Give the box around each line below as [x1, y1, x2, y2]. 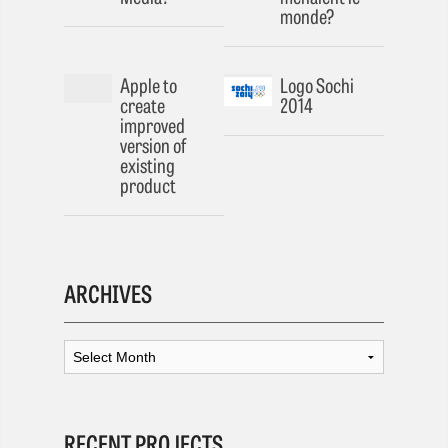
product [120, 170, 176, 200]
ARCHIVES [64, 274, 152, 310]
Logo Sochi [280, 70, 354, 100]
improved [120, 110, 185, 140]
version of [120, 130, 186, 160]
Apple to [120, 70, 177, 100]
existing [120, 150, 175, 180]
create [120, 90, 165, 120]
